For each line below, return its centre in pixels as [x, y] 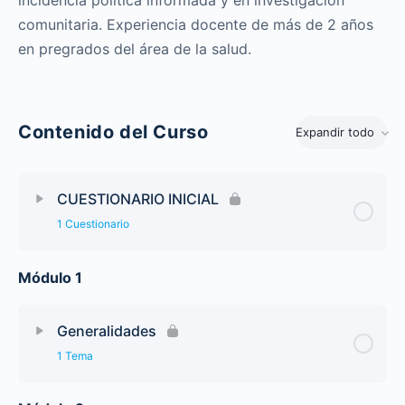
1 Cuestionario [93, 223]
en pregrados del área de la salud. [135, 48]
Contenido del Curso [113, 132]
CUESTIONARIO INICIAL [138, 198]
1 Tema [75, 355]
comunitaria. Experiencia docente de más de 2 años [196, 24]
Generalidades [107, 330]
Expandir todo [334, 132]
